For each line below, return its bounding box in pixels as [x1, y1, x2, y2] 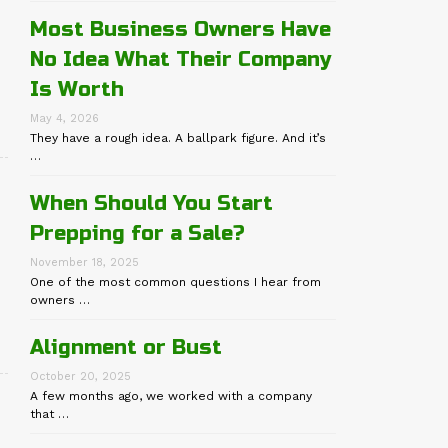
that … [30, 407, 70, 422]
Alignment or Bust [30, 335, 223, 361]
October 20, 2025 [30, 370, 132, 384]
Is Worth [30, 77, 125, 103]
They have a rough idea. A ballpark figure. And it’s [30, 131, 327, 146]
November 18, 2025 [30, 256, 140, 270]
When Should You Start [30, 191, 274, 217]
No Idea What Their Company [30, 47, 332, 73]
